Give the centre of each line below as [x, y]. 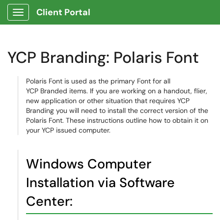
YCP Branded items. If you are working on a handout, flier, [117, 91]
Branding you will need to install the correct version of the [117, 110]
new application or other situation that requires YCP [108, 101]
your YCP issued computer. [69, 130]
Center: [49, 201]
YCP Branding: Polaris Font [103, 57]
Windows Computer [89, 164]
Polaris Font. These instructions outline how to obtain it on [117, 120]
